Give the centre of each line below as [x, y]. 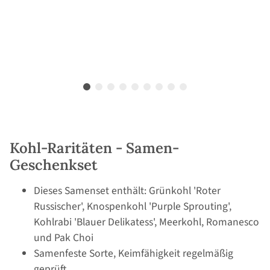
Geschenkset [54, 165]
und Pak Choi [64, 238]
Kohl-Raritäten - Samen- [94, 148]
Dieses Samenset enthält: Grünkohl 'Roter [127, 191]
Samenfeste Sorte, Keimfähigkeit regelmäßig [133, 254]
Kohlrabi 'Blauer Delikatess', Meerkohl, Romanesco [146, 222]
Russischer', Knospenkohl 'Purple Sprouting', [133, 207]
